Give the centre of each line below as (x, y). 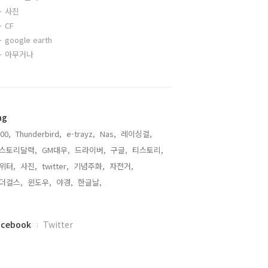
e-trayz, (81, 134)
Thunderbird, (39, 134)
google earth (28, 40)
